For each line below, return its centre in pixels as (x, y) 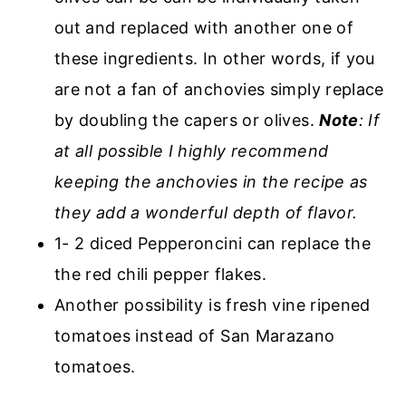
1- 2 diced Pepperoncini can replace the (213, 243)
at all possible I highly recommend (192, 150)
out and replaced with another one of (204, 27)
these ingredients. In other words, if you (215, 58)
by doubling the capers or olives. (187, 120)
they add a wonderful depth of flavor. (208, 212)
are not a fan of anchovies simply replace (219, 89)
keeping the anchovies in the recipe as (211, 181)
